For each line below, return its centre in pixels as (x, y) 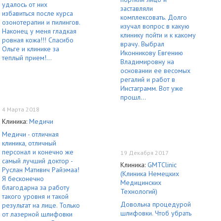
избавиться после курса (37, 13)
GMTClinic (162, 165)
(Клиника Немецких (150, 173)
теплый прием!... (27, 57)
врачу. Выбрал (142, 44)
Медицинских (141, 182)
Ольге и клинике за (31, 49)
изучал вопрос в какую (155, 26)
